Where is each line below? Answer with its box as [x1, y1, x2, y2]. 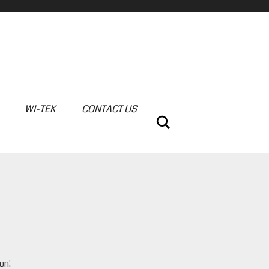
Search [171, 113, 198, 125]
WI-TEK [24, 102, 56, 116]
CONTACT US [81, 102, 137, 116]
